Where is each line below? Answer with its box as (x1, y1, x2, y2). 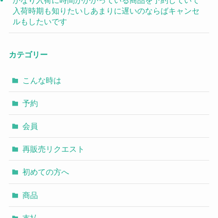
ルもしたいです (12, 17, 67, 26)
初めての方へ (22, 167, 70, 177)
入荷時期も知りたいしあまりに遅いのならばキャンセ (12, 6, 200, 16)
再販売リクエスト (22, 145, 85, 154)
